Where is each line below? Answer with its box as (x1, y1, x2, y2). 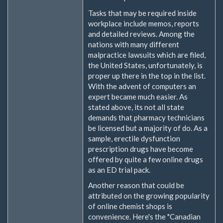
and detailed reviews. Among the (88, 29, 195, 38)
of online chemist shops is (88, 202, 172, 211)
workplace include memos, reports (88, 18, 199, 28)
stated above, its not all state (88, 102, 184, 111)
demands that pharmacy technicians (88, 112, 205, 122)
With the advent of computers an (88, 81, 196, 91)
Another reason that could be (88, 181, 184, 190)
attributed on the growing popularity (88, 191, 210, 200)
